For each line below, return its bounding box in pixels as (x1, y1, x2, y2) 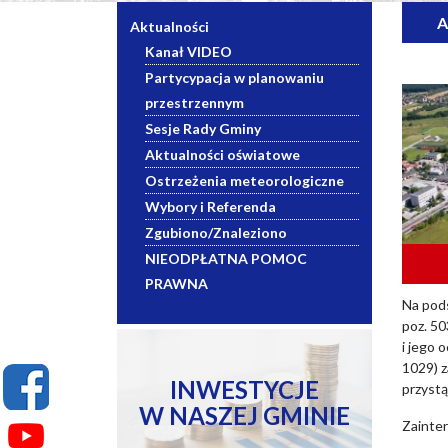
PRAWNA (145, 275, 208, 292)
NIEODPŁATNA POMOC (145, 250, 307, 267)
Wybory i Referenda (145, 198, 276, 215)
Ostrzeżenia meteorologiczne (145, 172, 344, 189)
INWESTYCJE (170, 375, 319, 404)
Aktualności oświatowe (145, 146, 300, 163)
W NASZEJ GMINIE (139, 401, 350, 430)
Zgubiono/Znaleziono (145, 224, 287, 241)
